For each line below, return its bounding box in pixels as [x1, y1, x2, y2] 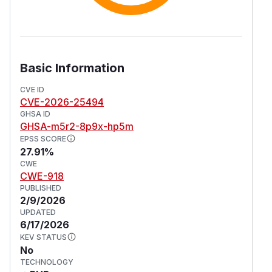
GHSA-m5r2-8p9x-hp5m [20, 120, 134, 132]
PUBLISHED [20, 183, 61, 192]
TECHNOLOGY [20, 257, 73, 267]
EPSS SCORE [20, 134, 66, 143]
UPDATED [20, 207, 56, 217]
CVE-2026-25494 [20, 95, 104, 108]
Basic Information [20, 60, 124, 75]
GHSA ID [20, 109, 50, 118]
